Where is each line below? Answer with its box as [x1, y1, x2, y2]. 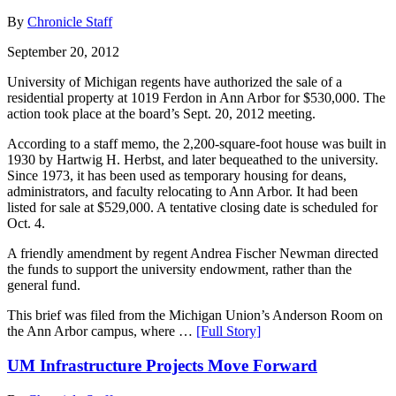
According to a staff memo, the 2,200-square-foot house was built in [7, 136, 386, 152]
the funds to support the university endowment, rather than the [7, 262, 352, 278]
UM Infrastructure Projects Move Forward [7, 356, 317, 376]
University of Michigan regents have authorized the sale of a [7, 74, 342, 90]
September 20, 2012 [7, 44, 119, 60]
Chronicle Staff [27, 14, 112, 30]
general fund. [7, 278, 80, 293]
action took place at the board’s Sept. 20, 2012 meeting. [7, 106, 316, 122]
